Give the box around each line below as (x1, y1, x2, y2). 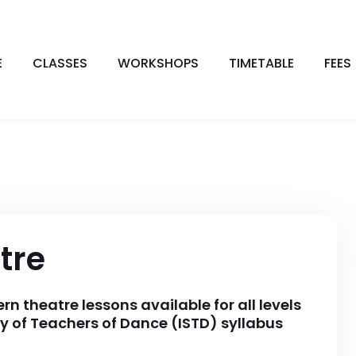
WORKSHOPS (118, 54, 199, 72)
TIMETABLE (229, 54, 295, 72)
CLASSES (33, 54, 88, 72)
